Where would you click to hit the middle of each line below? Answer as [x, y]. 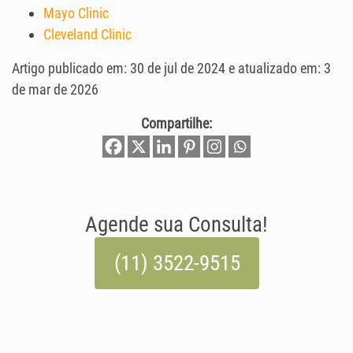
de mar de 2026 [55, 90]
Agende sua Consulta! [176, 225]
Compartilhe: [176, 124]
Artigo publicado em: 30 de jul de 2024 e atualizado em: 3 [171, 69]
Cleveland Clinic [87, 35]
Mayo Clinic [76, 13]
